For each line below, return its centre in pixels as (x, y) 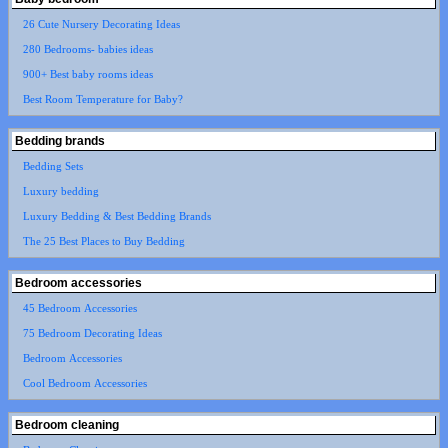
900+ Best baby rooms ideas (87, 74)
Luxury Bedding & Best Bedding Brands (116, 216)
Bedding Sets (52, 166)
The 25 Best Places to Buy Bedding (103, 241)
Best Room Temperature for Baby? (102, 99)
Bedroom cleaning (67, 425)
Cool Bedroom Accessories (84, 383)
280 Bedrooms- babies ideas (87, 49)
